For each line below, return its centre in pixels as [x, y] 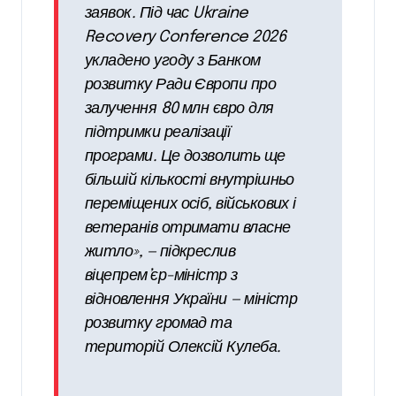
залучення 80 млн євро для [179, 109]
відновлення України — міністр [191, 300]
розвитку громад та [159, 324]
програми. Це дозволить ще [185, 157]
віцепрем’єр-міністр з [161, 276]
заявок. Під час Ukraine [167, 14]
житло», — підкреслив [160, 252]
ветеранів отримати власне [188, 228]
